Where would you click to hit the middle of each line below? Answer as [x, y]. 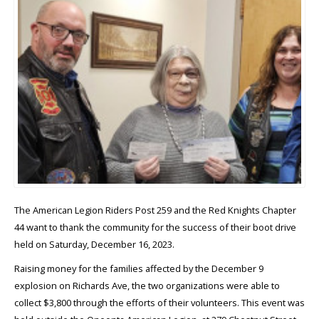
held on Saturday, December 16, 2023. [94, 244]
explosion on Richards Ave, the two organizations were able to [147, 285]
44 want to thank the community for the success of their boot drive [155, 227]
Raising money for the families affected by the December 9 [139, 268]
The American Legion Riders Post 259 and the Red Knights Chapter [155, 210]
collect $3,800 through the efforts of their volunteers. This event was [159, 302]
